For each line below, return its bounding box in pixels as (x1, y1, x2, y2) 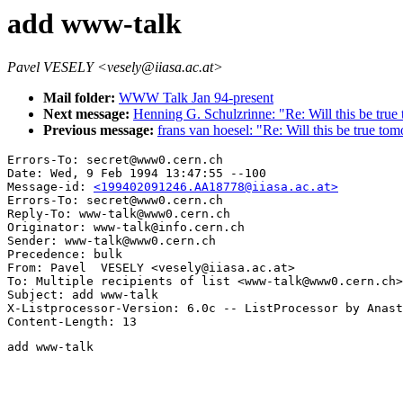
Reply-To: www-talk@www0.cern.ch (7, 207, 230, 221)
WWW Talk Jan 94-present (119, 90, 273, 106)
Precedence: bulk (7, 247, 122, 262)
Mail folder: (43, 90, 119, 106)
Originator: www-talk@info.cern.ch (7, 220, 245, 235)
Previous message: (43, 122, 157, 139)
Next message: (43, 106, 133, 122)
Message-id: (7, 180, 94, 194)
